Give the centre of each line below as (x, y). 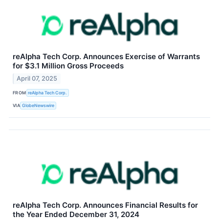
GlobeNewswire (38, 106)
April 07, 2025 (37, 78)
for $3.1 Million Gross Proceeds (68, 66)
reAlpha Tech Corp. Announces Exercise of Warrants (106, 57)
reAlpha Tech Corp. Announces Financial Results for (105, 205)
